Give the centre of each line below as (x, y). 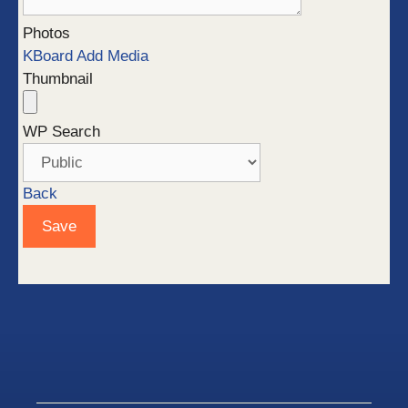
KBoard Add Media (86, 56)
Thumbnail (58, 79)
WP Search (61, 132)
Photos (46, 33)
